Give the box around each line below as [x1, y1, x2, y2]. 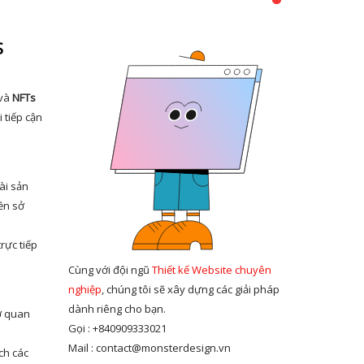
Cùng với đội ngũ [67, 262, 152, 277]
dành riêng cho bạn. [67, 301, 166, 316]
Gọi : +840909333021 [67, 321, 167, 336]
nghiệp [67, 282, 102, 297]
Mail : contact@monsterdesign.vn [67, 340, 231, 355]
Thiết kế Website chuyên [151, 262, 271, 277]
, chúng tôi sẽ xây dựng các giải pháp [101, 282, 279, 297]
